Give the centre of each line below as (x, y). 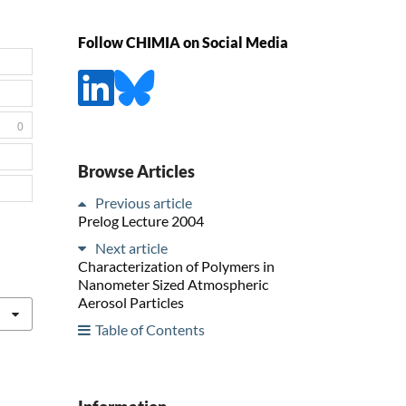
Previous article (144, 202)
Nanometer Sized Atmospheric (173, 284)
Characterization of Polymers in (176, 266)
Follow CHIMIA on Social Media (183, 43)
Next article (131, 247)
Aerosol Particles (131, 302)
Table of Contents (150, 329)
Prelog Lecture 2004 (141, 220)
